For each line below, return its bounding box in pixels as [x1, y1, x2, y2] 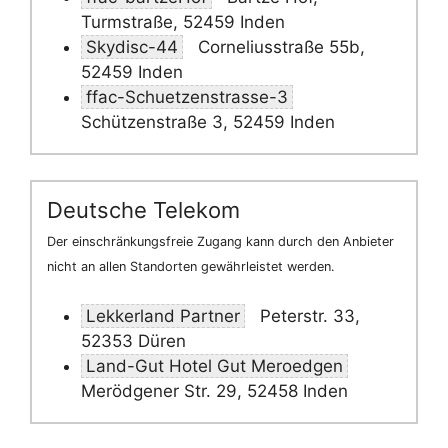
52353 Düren [81, 330, 186, 351]
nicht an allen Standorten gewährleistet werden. [47, 259, 335, 275]
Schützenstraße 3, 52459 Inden [81, 112, 335, 132]
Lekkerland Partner [86, 305, 240, 326]
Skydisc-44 [86, 37, 178, 57]
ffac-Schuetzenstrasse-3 [86, 87, 288, 107]
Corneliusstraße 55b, [193, 37, 365, 57]
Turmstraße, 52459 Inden [81, 12, 285, 32]
